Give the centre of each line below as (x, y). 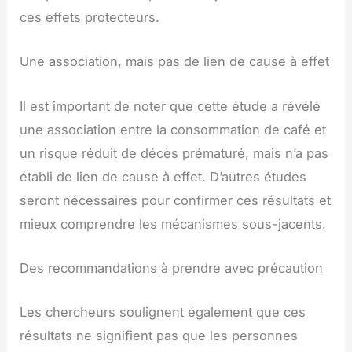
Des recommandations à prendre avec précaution (172, 268)
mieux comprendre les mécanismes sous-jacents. (173, 224)
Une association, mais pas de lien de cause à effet (175, 62)
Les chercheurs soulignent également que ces (163, 312)
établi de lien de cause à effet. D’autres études (163, 176)
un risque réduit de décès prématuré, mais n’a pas (174, 153)
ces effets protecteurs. (90, 18)
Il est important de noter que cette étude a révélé (170, 106)
